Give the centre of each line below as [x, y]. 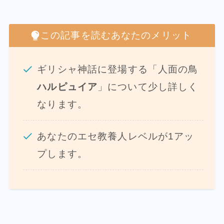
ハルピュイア [67, 86]
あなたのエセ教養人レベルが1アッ [116, 136]
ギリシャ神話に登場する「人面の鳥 [118, 69]
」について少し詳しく [148, 86]
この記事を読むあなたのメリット [116, 35]
